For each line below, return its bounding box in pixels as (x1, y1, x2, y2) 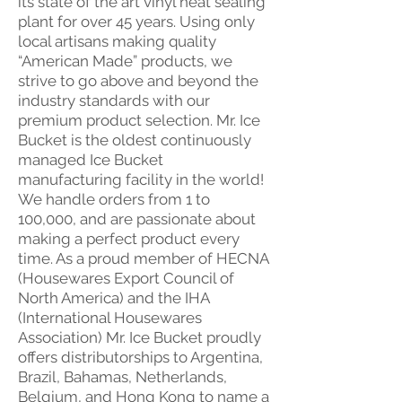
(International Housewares (18, 309, 202, 327)
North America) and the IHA (18, 289, 209, 307)
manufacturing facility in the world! (18, 170, 264, 188)
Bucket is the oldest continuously (18, 131, 251, 149)
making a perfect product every (18, 230, 240, 248)
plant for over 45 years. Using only (18, 13, 255, 31)
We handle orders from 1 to (18, 190, 210, 208)
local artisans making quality (18, 32, 216, 50)
